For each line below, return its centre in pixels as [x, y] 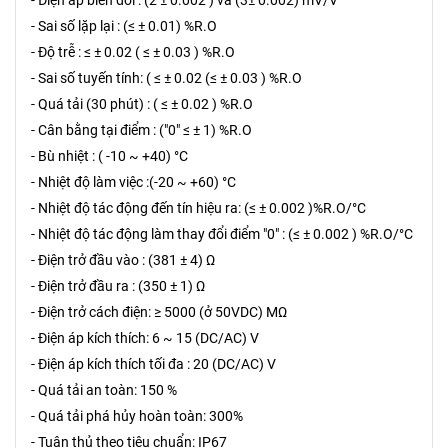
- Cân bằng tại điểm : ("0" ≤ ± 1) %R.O [141, 129]
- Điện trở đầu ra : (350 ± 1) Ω [118, 285]
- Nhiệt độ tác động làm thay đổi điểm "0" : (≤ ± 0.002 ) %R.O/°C [222, 233]
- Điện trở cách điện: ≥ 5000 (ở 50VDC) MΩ [159, 311]
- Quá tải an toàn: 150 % [104, 389]
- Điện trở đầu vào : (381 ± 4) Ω [123, 259]
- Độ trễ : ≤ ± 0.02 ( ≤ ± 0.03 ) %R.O [133, 51]
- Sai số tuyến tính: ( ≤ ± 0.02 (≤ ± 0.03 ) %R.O [166, 77]
